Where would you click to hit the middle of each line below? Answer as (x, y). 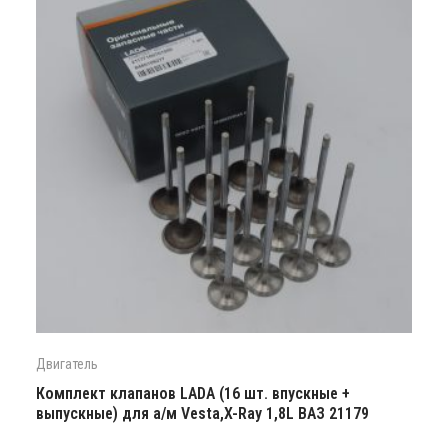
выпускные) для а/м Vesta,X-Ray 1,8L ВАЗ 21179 (202, 413)
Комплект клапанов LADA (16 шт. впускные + (193, 393)
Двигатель (67, 363)
